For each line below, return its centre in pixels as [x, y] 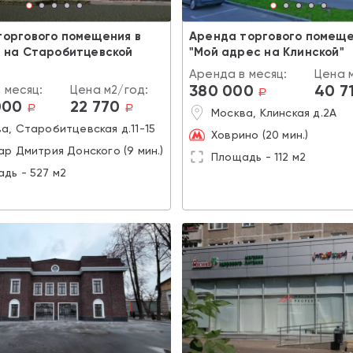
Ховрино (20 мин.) [260, 134]
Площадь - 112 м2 [259, 156]
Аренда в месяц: [238, 74]
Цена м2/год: [110, 89]
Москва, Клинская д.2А [274, 112]
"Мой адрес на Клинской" [267, 52]
